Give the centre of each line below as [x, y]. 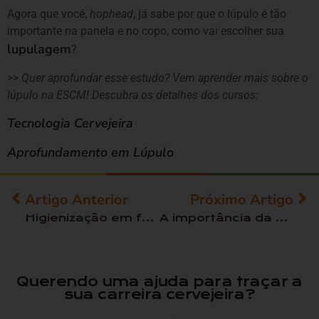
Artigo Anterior [77, 199]
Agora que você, [48, 14]
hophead [111, 14]
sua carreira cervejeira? [159, 294]
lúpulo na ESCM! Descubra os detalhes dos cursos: [133, 95]
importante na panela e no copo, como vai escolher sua [146, 31]
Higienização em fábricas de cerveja [148, 218]
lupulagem [39, 49]
